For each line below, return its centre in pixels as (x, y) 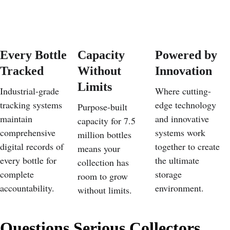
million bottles (106, 135)
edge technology (187, 105)
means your (100, 148)
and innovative (183, 119)
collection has (104, 162)
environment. (179, 188)
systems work (181, 132)
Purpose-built (103, 107)
